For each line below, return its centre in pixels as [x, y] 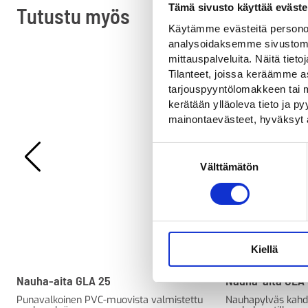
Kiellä [264, 249]
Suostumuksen [187, 151]
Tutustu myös [73, 15]
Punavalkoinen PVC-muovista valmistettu [110, 300]
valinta [167, 167]
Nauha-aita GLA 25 [64, 280]
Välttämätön [230, 166]
